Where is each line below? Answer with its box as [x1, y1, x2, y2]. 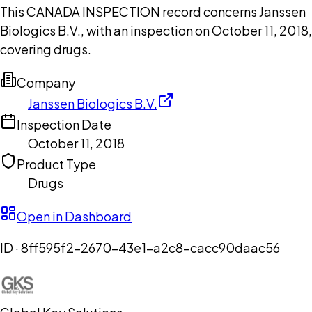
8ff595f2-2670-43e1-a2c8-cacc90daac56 [21, 240, 280, 256]
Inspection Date [17, 116, 111, 133]
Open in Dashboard [17, 208, 132, 225]
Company [17, 75, 75, 91]
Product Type [17, 156, 96, 173]
